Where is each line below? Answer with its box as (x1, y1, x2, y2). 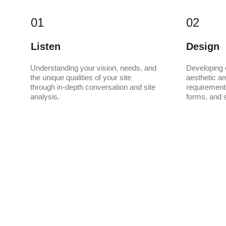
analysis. (30, 92, 60, 101)
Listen (31, 41, 61, 52)
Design (186, 41, 219, 52)
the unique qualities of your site (30, 73, 133, 82)
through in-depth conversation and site (30, 83, 157, 91)
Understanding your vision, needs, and (30, 64, 158, 72)
